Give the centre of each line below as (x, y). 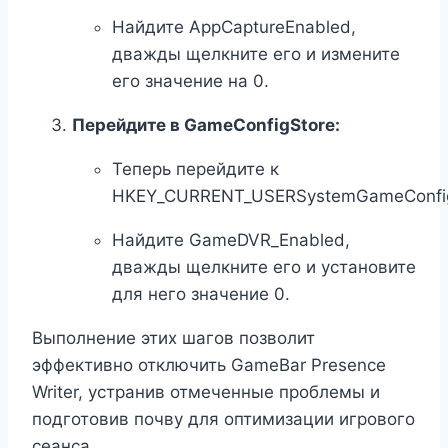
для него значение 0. (201, 293)
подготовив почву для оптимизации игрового (223, 418)
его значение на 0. (190, 80)
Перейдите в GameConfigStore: (206, 124)
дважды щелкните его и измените (256, 53)
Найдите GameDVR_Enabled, (231, 239)
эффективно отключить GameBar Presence (209, 364)
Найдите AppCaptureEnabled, (234, 26)
